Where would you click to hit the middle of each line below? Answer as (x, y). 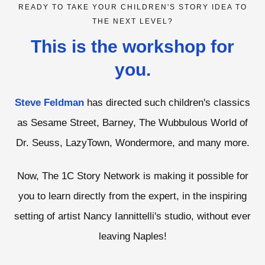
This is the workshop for (132, 46)
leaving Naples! (132, 236)
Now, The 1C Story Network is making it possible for (132, 176)
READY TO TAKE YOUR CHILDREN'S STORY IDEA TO (132, 7)
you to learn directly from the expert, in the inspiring (132, 196)
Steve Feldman (49, 102)
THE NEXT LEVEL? (132, 21)
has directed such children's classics (167, 102)
